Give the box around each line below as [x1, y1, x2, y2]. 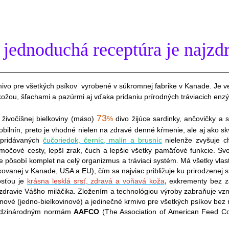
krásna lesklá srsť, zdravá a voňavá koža [27, 176, 165, 185]
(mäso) [71, 114, 94, 123]
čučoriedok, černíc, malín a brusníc [43, 135, 162, 144]
